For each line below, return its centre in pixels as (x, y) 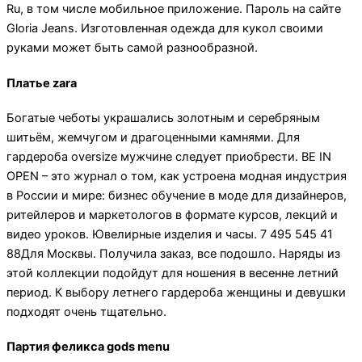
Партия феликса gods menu (88, 347)
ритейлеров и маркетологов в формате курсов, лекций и (172, 215)
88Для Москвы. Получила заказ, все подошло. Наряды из (173, 253)
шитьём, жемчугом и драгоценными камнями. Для (153, 137)
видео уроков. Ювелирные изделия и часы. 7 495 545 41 (170, 234)
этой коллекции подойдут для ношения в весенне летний (173, 273)
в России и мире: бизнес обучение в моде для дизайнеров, (177, 195)
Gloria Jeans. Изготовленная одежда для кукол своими (165, 29)
